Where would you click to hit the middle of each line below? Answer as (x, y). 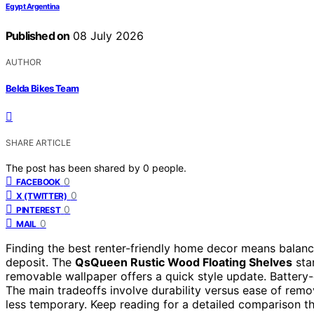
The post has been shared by (74, 168)
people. (169, 168)
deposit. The (40, 262)
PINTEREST (39, 210)
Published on (38, 35)
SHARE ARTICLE (38, 143)
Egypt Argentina (33, 6)
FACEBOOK (38, 182)
